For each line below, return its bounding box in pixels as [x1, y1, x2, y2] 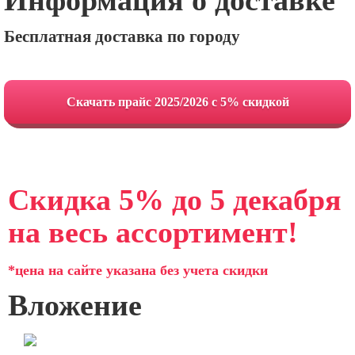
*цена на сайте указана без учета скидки [8, 262, 268, 278]
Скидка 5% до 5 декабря [8, 183, 342, 216]
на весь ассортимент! [8, 216, 298, 249]
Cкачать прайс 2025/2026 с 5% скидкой [66, 95, 289, 109]
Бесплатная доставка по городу [4, 27, 240, 46]
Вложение [8, 288, 142, 322]
